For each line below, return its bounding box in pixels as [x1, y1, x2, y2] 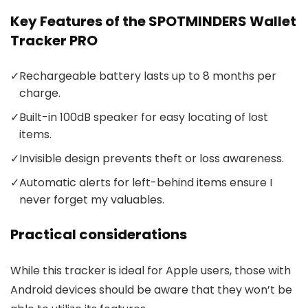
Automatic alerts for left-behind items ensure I [19, 175, 272, 191]
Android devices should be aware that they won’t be [10, 282, 292, 298]
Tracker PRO [10, 31, 98, 51]
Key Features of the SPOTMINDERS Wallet [10, 12, 296, 32]
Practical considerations [10, 225, 187, 245]
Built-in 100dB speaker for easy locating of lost [19, 109, 268, 126]
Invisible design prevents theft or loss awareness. [19, 151, 284, 167]
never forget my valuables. [19, 192, 164, 208]
